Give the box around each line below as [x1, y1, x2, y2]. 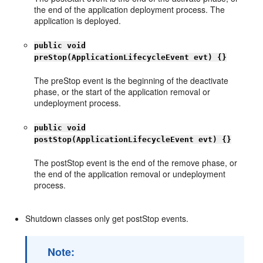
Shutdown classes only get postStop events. [25, 213, 189, 224]
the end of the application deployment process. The [34, 4, 225, 15]
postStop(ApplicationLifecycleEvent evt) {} [34, 135, 232, 144]
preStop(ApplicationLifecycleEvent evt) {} [34, 53, 227, 62]
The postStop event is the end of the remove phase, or [34, 157, 238, 168]
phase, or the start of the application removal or [34, 86, 211, 97]
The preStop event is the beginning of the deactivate [34, 75, 229, 86]
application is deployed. [34, 15, 122, 26]
